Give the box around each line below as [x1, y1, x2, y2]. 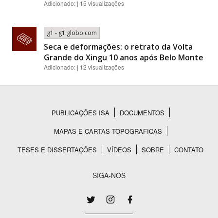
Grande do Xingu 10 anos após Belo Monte [44, 52, 203, 63]
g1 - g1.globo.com [47, 29, 97, 37]
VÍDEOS [107, 145, 131, 154]
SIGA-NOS [92, 170, 126, 180]
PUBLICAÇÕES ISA [51, 108, 109, 117]
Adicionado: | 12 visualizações [44, 63, 124, 71]
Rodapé [7, 115, 59, 136]
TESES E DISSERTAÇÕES [18, 145, 97, 154]
